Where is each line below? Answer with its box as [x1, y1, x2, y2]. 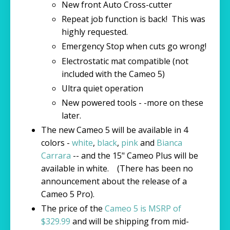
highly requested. [62, 26, 132, 38]
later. [62, 110, 85, 122]
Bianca [157, 137, 182, 149]
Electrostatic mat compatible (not [62, 55, 188, 67]
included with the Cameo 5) [62, 68, 165, 80]
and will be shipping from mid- [70, 216, 189, 227]
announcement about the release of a [41, 176, 187, 187]
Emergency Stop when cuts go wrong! [62, 41, 206, 52]
